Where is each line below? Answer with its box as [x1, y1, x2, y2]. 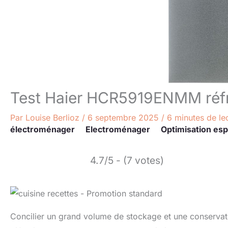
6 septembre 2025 [88, 112, 161, 123]
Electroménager [85, 124, 150, 134]
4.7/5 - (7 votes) [90, 154, 164, 166]
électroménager [10, 124, 75, 134]
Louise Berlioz [25, 112, 82, 123]
